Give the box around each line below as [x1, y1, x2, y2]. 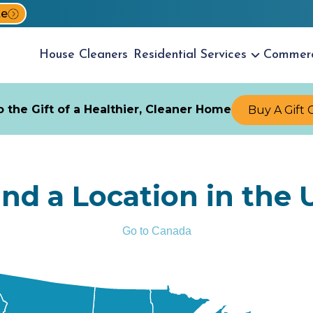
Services [201, 48, 247, 61]
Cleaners [79, 48, 128, 61]
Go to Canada [122, 224, 191, 237]
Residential [133, 48, 201, 61]
